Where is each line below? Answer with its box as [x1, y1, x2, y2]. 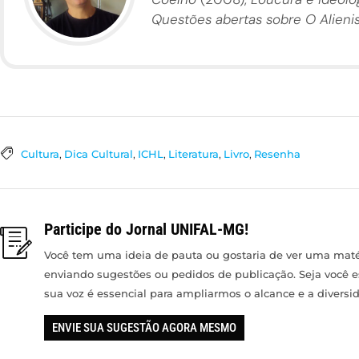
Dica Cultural [64, 147, 133, 161]
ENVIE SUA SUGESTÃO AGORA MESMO [52, 320, 236, 335]
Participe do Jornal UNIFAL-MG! [44, 219, 248, 239]
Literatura [168, 147, 219, 161]
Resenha [254, 147, 301, 161]
